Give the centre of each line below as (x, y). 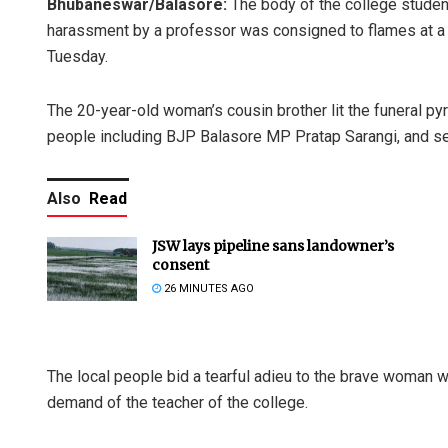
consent (180, 264)
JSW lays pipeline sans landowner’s (273, 245)
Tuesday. (77, 56)
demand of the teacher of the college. (177, 402)
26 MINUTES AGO (207, 288)
